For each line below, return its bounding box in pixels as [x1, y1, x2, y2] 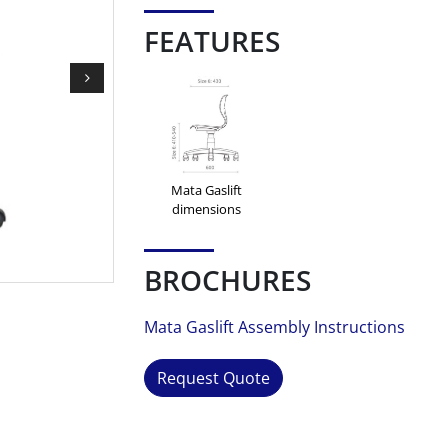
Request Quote [157, 367, 270, 389]
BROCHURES [144, 261, 311, 299]
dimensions [171, 200, 241, 218]
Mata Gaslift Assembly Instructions [144, 316, 405, 338]
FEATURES [144, 22, 280, 60]
